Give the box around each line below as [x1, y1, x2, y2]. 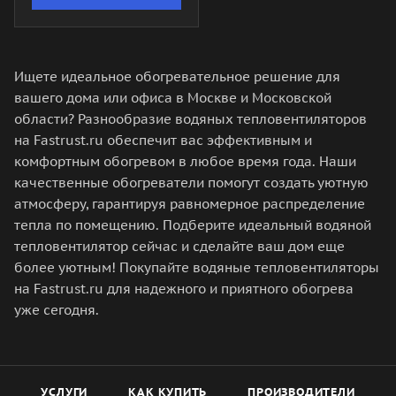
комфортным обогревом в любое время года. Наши [14, 153, 356, 170]
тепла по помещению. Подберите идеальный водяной [14, 217, 371, 233]
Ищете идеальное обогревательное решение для [14, 68, 340, 85]
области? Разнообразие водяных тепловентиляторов [14, 110, 367, 127]
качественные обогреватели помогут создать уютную [14, 174, 369, 191]
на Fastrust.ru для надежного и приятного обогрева [14, 280, 354, 297]
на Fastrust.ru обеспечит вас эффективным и [14, 132, 312, 148]
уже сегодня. [14, 301, 99, 318]
